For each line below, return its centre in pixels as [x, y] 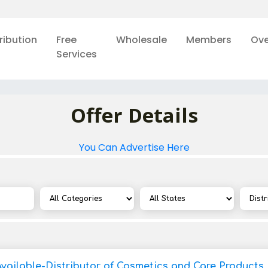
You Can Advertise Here [134, 147]
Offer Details [134, 115]
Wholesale [141, 40]
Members [208, 40]
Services [76, 54]
